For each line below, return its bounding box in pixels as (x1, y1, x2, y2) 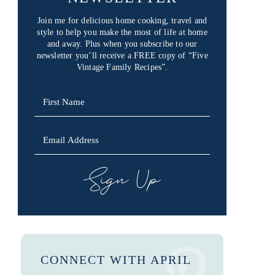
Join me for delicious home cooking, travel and (37, 16, 207, 26)
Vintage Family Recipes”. (76, 63, 168, 72)
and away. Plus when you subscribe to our (47, 39, 198, 49)
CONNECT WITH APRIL (40, 252, 191, 266)
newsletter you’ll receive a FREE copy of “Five (36, 51, 208, 61)
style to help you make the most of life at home (37, 28, 207, 37)
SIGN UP (101, 176, 144, 187)
